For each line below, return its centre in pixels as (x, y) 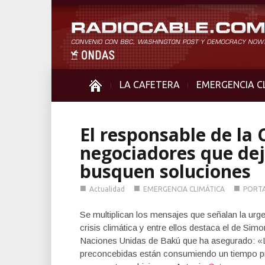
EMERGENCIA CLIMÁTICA (184, 189)
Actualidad (107, 189)
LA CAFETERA (150, 85)
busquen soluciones (165, 171)
